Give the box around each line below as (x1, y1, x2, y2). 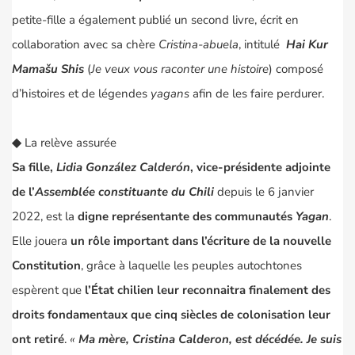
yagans (151, 86, 189, 102)
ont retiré (12, 331, 64, 348)
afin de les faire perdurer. (189, 86, 324, 102)
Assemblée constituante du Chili (35, 184, 214, 200)
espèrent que (12, 282, 85, 299)
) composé (269, 61, 323, 78)
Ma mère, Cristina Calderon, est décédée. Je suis (78, 331, 342, 348)
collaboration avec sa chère (12, 36, 158, 53)
